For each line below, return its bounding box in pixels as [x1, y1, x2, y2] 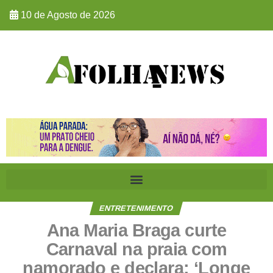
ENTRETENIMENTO [98, 203, 175, 213]
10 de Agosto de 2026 [18, 10, 115, 20]
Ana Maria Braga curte [46, 220, 227, 240]
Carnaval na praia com [46, 239, 227, 259]
